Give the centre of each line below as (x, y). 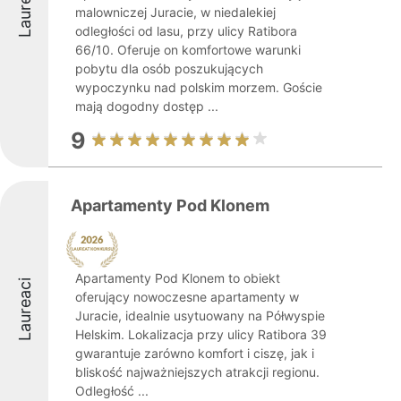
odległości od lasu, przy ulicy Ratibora (186, 31)
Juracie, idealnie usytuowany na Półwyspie (200, 316)
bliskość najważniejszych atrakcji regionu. (197, 372)
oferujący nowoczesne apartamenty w (187, 297)
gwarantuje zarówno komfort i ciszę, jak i (195, 353)
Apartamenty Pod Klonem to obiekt (178, 278)
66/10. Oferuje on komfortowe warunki (188, 50)
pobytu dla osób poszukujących (169, 68)
